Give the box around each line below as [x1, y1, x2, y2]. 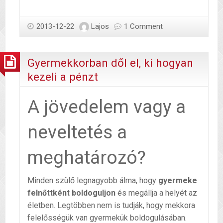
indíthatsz [85, 1, 119, 11]
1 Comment [124, 22, 163, 31]
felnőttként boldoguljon [27, 188, 115, 198]
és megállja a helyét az [115, 188, 197, 198]
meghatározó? [27, 146, 146, 168]
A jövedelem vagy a [27, 96, 186, 117]
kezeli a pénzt [27, 70, 98, 83]
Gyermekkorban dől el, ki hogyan [27, 56, 193, 69]
